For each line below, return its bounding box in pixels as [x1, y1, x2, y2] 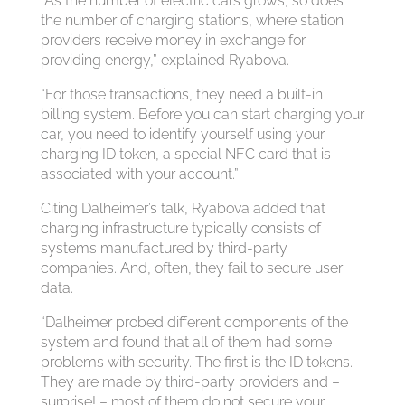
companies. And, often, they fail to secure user [40, 259, 343, 277]
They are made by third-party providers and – [40, 373, 340, 391]
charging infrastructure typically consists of [40, 220, 321, 237]
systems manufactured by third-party [40, 240, 287, 257]
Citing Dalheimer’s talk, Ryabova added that [40, 200, 325, 217]
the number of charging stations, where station [40, 12, 344, 29]
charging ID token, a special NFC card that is [40, 146, 331, 163]
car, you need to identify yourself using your [40, 126, 325, 143]
